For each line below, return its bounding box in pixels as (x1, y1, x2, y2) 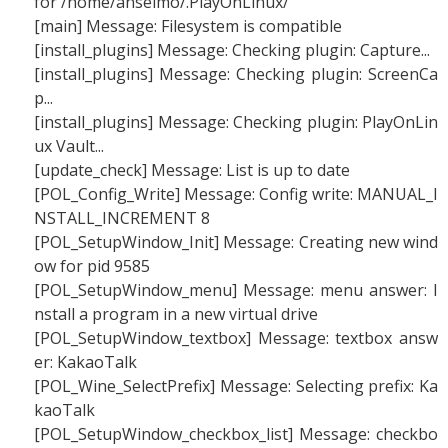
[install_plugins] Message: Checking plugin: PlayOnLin (34, 111, 438, 133)
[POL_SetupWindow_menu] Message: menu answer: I (34, 279, 438, 301)
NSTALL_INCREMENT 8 (34, 207, 210, 229)
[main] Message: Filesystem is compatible (34, 15, 342, 37)
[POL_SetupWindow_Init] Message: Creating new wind (34, 231, 438, 253)
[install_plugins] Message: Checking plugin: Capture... (34, 39, 430, 61)
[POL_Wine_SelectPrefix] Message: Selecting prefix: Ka (34, 375, 438, 397)
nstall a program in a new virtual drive (34, 303, 318, 325)
